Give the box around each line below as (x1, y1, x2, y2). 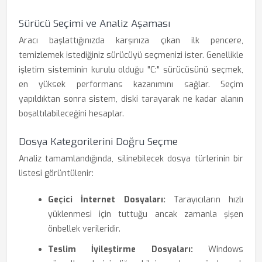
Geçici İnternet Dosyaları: (48, 194, 166, 205)
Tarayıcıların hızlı (165, 194, 243, 205)
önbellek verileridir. (48, 223, 120, 235)
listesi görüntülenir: (19, 168, 94, 179)
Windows (192, 244, 244, 255)
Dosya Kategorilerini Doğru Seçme (19, 135, 178, 149)
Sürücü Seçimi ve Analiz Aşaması (19, 17, 170, 30)
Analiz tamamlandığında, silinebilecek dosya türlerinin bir (19, 153, 243, 164)
